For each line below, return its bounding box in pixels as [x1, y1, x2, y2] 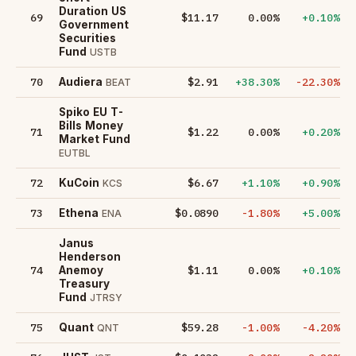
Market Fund [59, 132, 130, 145]
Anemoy [59, 263, 103, 277]
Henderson [59, 250, 121, 263]
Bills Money [59, 118, 123, 132]
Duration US [59, 4, 126, 17]
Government [59, 17, 129, 31]
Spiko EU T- [59, 105, 124, 118]
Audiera [59, 75, 103, 88]
